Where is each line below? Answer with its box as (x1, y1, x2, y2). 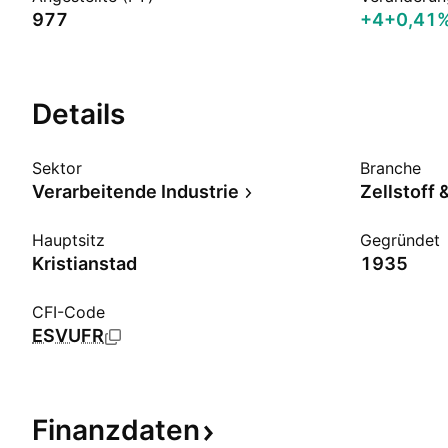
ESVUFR (32, 325, 104, 346)
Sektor (32, 158, 82, 178)
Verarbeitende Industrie (32, 181, 239, 202)
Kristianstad (32, 253, 137, 274)
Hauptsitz (32, 230, 105, 250)
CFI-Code (32, 302, 105, 322)
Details (32, 97, 125, 131)
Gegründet (360, 230, 440, 250)
